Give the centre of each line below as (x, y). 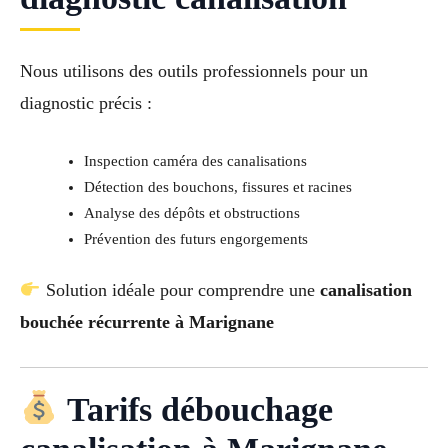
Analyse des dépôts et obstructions (191, 213)
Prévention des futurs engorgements (195, 239)
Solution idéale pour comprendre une (180, 290)
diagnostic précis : (86, 103)
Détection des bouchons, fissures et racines (217, 187)
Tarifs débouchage (195, 409)
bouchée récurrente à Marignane (147, 322)
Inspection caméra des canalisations (195, 161)
